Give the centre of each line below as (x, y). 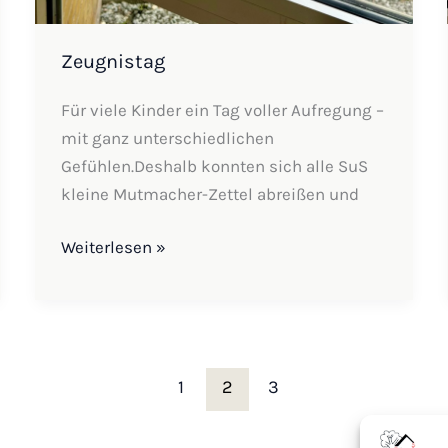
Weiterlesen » (113, 247)
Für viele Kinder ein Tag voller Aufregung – (222, 109)
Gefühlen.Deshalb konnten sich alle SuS (214, 165)
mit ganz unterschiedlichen (167, 137)
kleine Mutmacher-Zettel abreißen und (209, 193)
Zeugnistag (112, 62)
